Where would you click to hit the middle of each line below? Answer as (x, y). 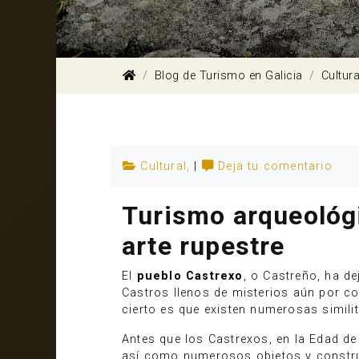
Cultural (164, 166)
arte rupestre (204, 246)
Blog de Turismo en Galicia (228, 76)
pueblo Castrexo (190, 276)
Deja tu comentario (275, 166)
